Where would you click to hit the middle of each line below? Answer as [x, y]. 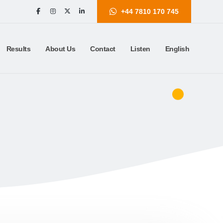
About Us [60, 49]
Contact [103, 49]
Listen [140, 49]
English [177, 49]
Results [18, 49]
